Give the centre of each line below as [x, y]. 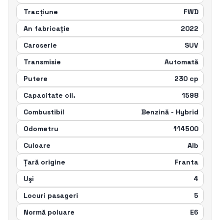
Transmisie [42, 62]
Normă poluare [49, 212]
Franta [187, 162]
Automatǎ [181, 62]
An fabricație [47, 28]
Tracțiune [41, 12]
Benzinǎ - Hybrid [170, 112]
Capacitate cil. [50, 95]
